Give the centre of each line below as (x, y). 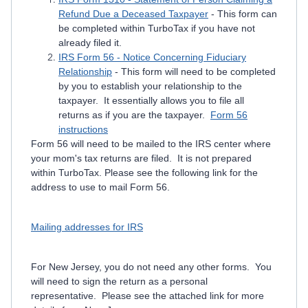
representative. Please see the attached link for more (147, 296)
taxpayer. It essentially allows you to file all (151, 100)
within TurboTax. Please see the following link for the (144, 173)
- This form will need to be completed (194, 71)
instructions (83, 129)
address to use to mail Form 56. (100, 187)
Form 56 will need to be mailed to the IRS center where (151, 144)
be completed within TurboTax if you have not (157, 28)
